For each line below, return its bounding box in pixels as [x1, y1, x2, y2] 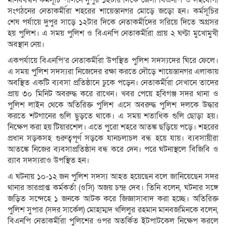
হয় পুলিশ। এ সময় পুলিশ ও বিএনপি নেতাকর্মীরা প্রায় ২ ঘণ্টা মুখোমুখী [8, 27, 218, 39]
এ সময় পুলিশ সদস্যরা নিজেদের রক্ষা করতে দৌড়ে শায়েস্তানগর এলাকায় [8, 66, 218, 77]
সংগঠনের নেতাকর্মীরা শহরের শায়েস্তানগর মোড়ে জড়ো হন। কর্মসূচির [8, 5, 218, 17]
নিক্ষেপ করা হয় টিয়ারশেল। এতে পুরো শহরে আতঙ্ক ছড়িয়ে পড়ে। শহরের [8, 121, 218, 133]
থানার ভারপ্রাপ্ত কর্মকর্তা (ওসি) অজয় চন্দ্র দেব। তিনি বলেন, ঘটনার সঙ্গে [8, 182, 218, 193]
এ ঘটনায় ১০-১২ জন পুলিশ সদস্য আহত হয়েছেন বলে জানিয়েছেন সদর [8, 171, 218, 182]
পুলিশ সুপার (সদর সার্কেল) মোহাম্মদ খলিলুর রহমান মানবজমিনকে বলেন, [8, 204, 218, 215]
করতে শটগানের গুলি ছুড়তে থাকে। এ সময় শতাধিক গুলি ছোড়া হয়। [8, 110, 218, 122]
